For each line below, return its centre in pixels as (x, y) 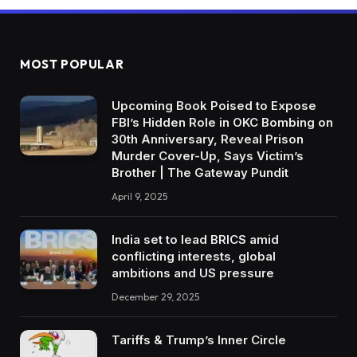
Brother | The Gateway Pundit (200, 173)
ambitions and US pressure (193, 273)
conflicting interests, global (194, 256)
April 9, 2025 (139, 196)
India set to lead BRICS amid (195, 239)
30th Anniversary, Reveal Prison (208, 139)
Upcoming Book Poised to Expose (214, 106)
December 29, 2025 (155, 297)
